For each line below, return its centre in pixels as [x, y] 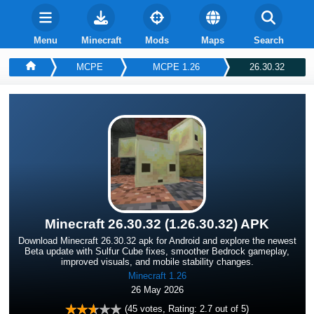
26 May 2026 [157, 289]
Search [268, 40]
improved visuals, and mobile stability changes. [157, 261]
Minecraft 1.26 [157, 275]
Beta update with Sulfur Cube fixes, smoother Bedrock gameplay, [157, 251]
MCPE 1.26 [176, 67]
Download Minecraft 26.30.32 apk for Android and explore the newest [157, 240]
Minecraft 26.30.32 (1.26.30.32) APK [157, 224]
